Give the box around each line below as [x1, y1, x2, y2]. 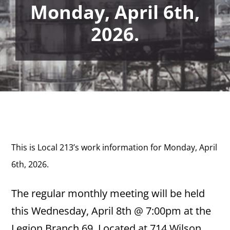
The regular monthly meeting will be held [11, 186, 205, 200]
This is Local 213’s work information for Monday [11, 142, 196, 153]
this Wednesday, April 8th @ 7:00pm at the [11, 204, 212, 218]
